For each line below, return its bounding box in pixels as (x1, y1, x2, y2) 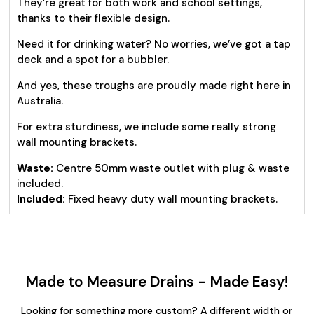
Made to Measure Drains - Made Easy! (25, 272, 288, 292)
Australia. (17, 94, 64, 108)
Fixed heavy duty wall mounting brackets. (65, 192, 278, 206)
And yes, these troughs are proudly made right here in (17, 78, 292, 93)
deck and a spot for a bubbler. (17, 53, 170, 67)
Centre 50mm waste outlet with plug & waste (53, 161, 290, 175)
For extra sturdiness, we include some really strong (17, 120, 277, 134)
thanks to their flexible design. (17, 11, 170, 25)
